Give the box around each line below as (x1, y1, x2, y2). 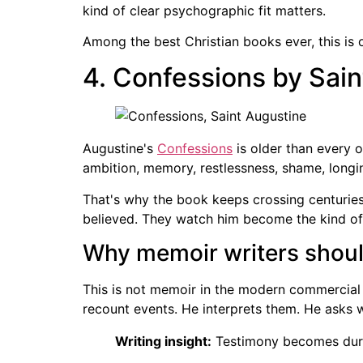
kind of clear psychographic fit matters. (83, 2, 326, 19)
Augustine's (83, 140, 157, 157)
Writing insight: (115, 333, 211, 350)
